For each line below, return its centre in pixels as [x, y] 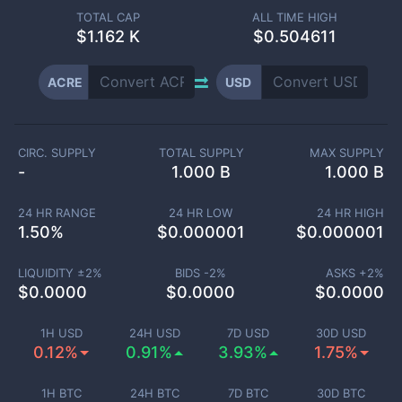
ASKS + [346, 273]
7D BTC [248, 393]
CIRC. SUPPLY [57, 153]
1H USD [61, 333]
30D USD [341, 333]
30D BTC [341, 393]
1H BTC [61, 393]
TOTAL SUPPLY [201, 153]
